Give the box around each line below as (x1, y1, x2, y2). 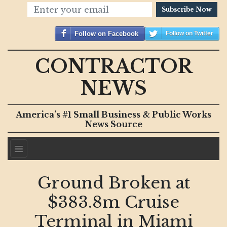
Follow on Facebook (74, 30, 138, 37)
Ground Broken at (37, 172, 190, 193)
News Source (85, 119, 142, 129)
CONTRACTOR (34, 55, 193, 78)
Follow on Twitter (165, 30, 213, 37)
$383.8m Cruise (48, 192, 179, 212)
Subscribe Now (162, 6, 212, 13)
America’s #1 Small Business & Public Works (16, 109, 211, 120)
